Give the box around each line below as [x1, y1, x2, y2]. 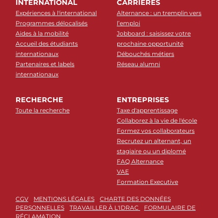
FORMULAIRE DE [144, 204, 196, 212]
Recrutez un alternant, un [117, 137, 191, 145]
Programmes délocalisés [16, 19, 88, 27]
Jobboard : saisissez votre [117, 30, 191, 37]
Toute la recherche [16, 107, 70, 114]
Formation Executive [117, 178, 178, 186]
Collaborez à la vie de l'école [117, 117, 197, 125]
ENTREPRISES [117, 95, 169, 105]
